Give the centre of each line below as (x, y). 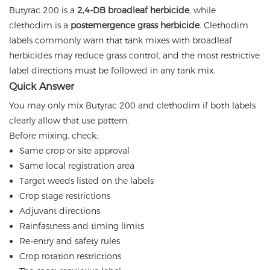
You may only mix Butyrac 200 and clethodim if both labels (132, 106)
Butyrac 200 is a (43, 11)
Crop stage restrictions (64, 196)
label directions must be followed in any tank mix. (112, 71)
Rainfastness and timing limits (81, 226)
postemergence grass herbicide (135, 26)
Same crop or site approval (74, 151)
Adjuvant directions (59, 211)
